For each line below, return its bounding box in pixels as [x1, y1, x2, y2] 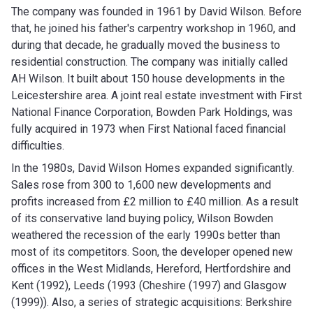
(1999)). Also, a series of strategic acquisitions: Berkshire [11, 295, 292, 309]
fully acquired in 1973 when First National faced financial [11, 122, 286, 136]
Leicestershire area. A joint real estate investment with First [11, 88, 302, 102]
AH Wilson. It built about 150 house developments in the [11, 71, 285, 85]
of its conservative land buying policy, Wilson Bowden [11, 211, 273, 225]
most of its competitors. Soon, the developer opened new [11, 245, 293, 259]
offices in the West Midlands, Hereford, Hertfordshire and [11, 261, 291, 275]
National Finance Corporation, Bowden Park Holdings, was [11, 105, 293, 119]
